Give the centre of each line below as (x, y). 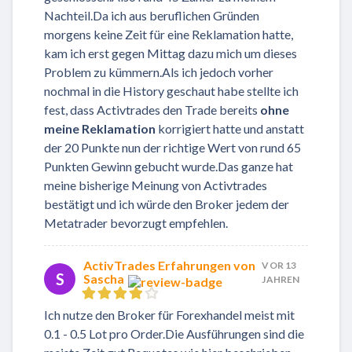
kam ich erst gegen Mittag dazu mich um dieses (170, 53)
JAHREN (281, 279)
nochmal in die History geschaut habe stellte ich (171, 90)
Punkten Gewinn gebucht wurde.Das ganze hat (169, 166)
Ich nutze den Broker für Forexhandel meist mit (169, 315)
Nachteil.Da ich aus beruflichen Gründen (152, 15)
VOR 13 (279, 265)
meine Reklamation (100, 128)
